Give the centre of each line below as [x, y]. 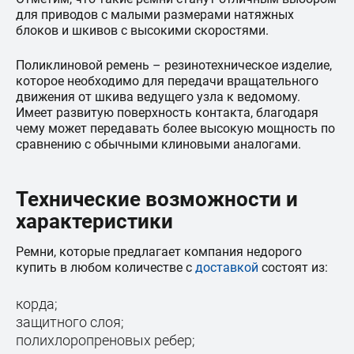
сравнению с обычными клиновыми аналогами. [158, 144]
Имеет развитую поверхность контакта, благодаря [167, 113]
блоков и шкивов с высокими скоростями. [142, 30]
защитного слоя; [70, 322]
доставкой [227, 267]
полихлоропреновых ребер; [105, 340]
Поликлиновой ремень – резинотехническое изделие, [174, 65]
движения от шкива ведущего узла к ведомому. [158, 97]
